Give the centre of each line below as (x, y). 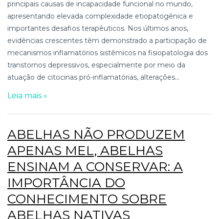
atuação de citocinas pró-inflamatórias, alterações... (93, 77)
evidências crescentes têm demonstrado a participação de (107, 40)
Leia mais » (27, 95)
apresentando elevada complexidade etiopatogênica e (100, 16)
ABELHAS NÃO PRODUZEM (96, 134)
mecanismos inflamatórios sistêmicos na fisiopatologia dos (108, 53)
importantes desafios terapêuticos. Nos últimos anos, (98, 28)
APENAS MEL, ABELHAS (85, 150)
